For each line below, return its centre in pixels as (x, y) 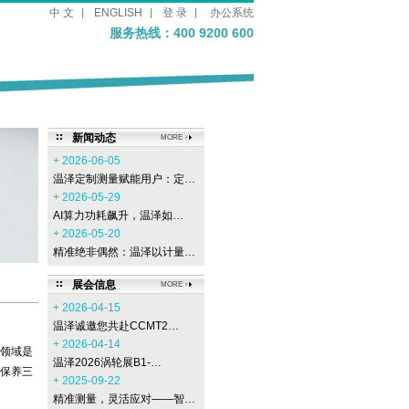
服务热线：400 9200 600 (182, 33)
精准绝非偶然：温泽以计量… (124, 252)
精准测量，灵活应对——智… (124, 399)
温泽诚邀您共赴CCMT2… (116, 326)
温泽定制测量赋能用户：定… (124, 179)
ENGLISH (118, 13)
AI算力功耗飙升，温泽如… (118, 215)
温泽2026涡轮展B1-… (107, 362)
